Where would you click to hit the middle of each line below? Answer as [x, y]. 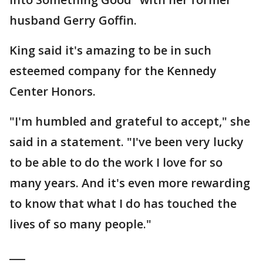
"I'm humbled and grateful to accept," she [130, 121]
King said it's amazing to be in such [110, 50]
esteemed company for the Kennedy [113, 71]
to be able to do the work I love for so [116, 162]
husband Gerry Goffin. [73, 20]
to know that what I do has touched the [123, 203]
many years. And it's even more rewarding [130, 183]
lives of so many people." [80, 224]
